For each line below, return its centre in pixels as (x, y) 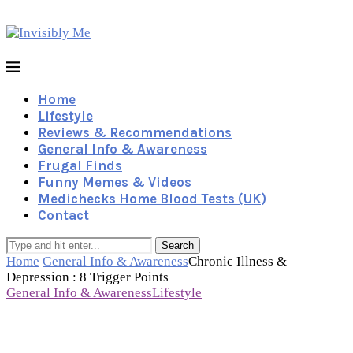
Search (178, 245)
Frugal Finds (80, 165)
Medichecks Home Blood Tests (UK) (152, 199)
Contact (63, 215)
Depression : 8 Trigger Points (89, 277)
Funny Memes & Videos (115, 182)
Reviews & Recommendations (135, 132)
